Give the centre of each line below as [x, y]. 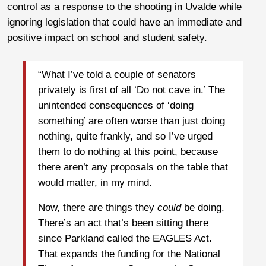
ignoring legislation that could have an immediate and [124, 22]
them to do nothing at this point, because [128, 152]
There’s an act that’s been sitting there [123, 223]
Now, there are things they [98, 208]
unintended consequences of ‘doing [116, 106]
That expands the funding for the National [129, 254]
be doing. [203, 208]
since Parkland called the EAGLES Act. [125, 239]
